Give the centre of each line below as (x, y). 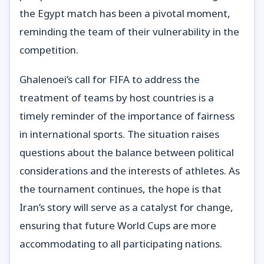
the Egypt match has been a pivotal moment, (125, 13)
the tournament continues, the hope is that (121, 189)
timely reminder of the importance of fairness (127, 116)
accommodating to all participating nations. (121, 244)
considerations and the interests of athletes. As (130, 171)
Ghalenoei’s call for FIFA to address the (110, 80)
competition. (49, 49)
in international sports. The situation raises (119, 134)
